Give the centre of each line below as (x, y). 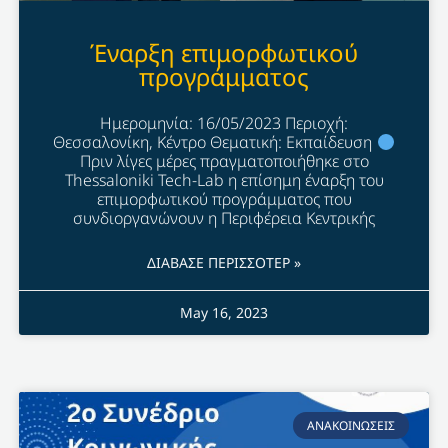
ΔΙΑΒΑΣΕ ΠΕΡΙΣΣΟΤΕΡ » (224, 263)
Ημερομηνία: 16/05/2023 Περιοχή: (224, 123)
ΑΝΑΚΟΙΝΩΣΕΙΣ (351, 425)
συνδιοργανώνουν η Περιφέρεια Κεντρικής (224, 218)
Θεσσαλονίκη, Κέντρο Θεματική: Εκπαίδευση (215, 142)
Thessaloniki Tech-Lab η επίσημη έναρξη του (224, 180)
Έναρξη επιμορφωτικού (224, 53)
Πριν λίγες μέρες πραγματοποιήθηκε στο (224, 161)
